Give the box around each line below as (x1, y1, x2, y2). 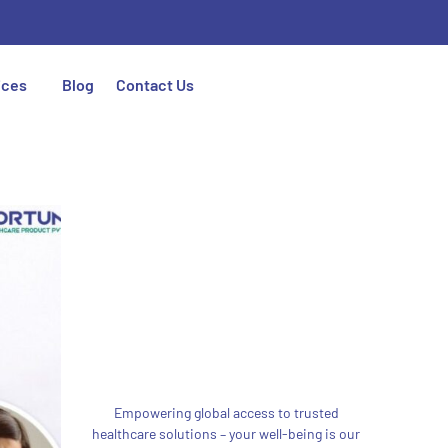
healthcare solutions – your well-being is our (92, 425, 360, 442)
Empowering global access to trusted (113, 404, 339, 421)
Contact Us (116, 75, 195, 94)
